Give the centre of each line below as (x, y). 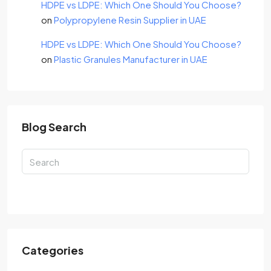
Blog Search (54, 127)
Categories (53, 250)
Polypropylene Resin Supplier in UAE (130, 20)
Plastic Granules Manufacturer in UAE (131, 59)
